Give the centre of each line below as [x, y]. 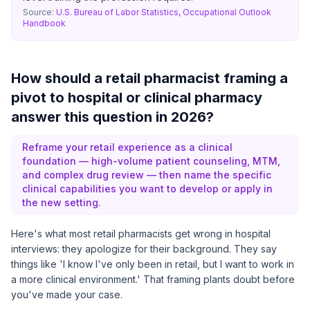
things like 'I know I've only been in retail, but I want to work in [153, 264]
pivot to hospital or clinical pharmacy [137, 98]
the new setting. [62, 202]
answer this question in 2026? [112, 117]
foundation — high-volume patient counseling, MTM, [151, 161]
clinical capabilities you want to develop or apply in [147, 189]
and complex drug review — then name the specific [147, 175]
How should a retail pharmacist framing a [149, 78]
